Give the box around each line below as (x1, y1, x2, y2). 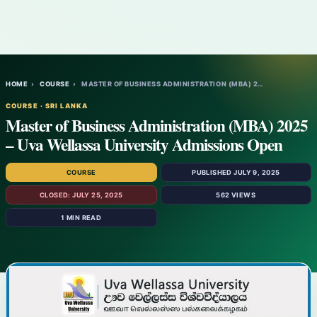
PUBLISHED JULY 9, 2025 (192, 168, 280, 176)
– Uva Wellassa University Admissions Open (6, 132, 283, 156)
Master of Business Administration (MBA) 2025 (6, 113, 309, 137)
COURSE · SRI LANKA (6, 102, 88, 110)
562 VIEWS (216, 191, 256, 199)
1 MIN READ (61, 214, 102, 221)
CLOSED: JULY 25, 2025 (39, 191, 123, 199)
